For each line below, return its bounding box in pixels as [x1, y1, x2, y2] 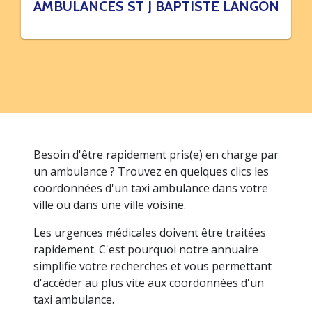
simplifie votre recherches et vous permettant [33, 258, 272, 274]
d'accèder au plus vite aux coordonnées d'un [33, 275, 264, 290]
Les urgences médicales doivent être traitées [33, 225, 266, 240]
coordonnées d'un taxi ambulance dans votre [33, 180, 268, 196]
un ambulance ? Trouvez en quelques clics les [33, 164, 269, 179]
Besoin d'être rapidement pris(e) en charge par [33, 147, 279, 162]
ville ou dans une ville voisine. [33, 197, 186, 212]
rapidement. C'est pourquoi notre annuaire [33, 242, 258, 257]
